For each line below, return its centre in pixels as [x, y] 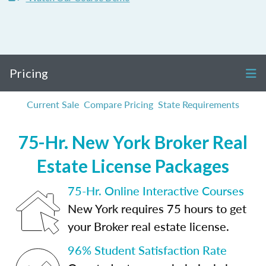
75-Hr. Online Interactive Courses [156, 191]
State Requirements [199, 104]
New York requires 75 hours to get [157, 208]
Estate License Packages [133, 166]
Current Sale [53, 104]
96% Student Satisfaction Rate [147, 250]
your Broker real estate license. [148, 226]
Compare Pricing [118, 104]
